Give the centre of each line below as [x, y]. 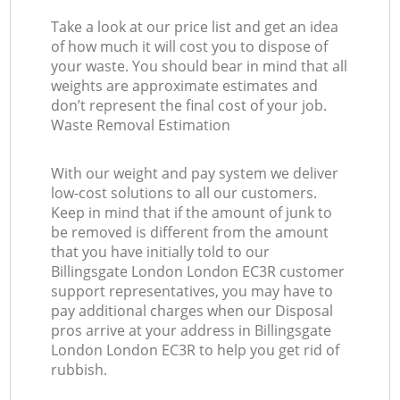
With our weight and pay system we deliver [195, 174]
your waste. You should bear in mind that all [200, 67]
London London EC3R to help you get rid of [196, 350]
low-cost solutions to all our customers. [184, 193]
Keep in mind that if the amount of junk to [192, 213]
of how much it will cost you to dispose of [190, 47]
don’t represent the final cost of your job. [189, 106]
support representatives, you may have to [192, 292]
